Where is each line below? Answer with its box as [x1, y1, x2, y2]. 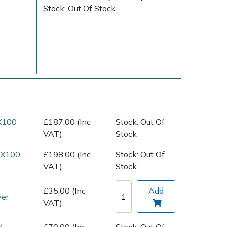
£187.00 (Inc [43, 116, 91, 127]
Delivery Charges [2, 117, 60, 126]
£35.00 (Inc [43, 185, 86, 196]
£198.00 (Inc [43, 148, 91, 159]
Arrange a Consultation [96, 117, 175, 126]
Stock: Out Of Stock [43, 3, 116, 13]
